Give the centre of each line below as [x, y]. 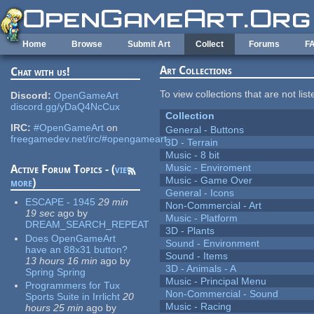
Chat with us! [41, 72]
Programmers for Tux [73, 286]
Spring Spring [56, 272]
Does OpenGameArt [71, 238]
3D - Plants [190, 231]
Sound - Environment [213, 244]
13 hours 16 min [62, 260]
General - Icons [200, 193]
